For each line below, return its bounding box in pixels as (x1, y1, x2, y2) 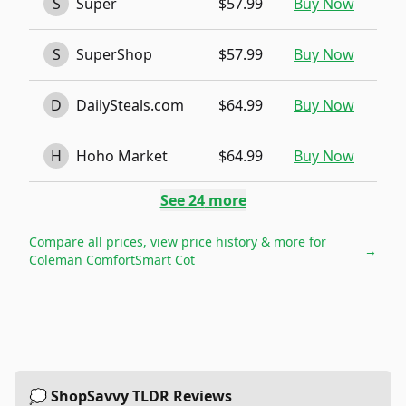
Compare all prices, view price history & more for (29, 233, 326, 250)
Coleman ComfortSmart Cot (29, 251, 195, 268)
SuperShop (76, 44, 152, 64)
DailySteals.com (76, 95, 184, 115)
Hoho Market (76, 146, 168, 166)
